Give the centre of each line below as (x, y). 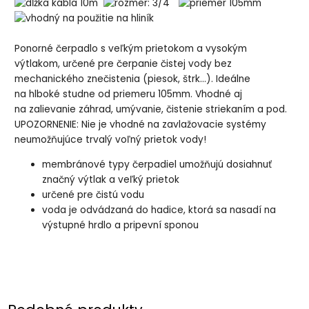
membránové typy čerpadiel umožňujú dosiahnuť (157, 164)
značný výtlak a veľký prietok (111, 179)
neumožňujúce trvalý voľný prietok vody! (111, 140)
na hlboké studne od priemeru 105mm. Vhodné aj (129, 94)
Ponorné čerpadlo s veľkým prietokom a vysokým (131, 49)
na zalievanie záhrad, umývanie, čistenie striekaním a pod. (151, 110)
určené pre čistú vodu (93, 195)
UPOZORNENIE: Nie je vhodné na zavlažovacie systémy (141, 125)
